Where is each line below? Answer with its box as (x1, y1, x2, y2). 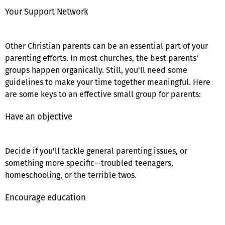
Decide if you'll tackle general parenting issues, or (5, 145, 187, 157)
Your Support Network (5, 5, 88, 18)
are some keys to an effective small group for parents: (5, 88, 201, 100)
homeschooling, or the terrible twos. (5, 169, 137, 181)
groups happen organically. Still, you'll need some (5, 64, 187, 76)
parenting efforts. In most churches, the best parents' (5, 52, 198, 64)
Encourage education (5, 191, 86, 203)
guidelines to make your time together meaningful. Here (5, 76, 210, 88)
